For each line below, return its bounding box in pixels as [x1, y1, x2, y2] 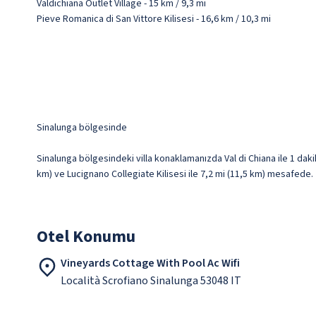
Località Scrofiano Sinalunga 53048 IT [61, 273, 241, 288]
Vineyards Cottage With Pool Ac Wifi [61, 255, 240, 271]
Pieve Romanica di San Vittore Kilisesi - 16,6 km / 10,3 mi [37, 12, 271, 26]
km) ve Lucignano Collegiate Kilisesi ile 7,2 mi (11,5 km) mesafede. [37, 167, 313, 181]
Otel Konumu [37, 224, 135, 249]
